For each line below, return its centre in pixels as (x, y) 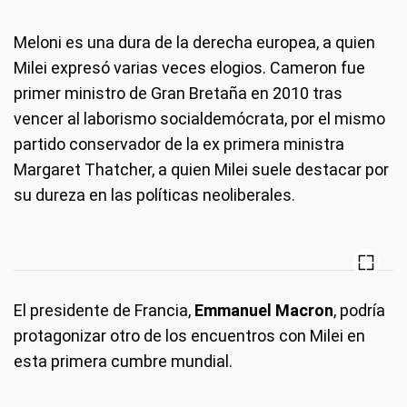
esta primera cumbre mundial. (123, 362)
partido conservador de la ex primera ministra (179, 144)
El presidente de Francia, (102, 311)
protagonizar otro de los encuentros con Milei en (189, 336)
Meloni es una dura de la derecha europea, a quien (194, 43)
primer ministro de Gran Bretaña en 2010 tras (178, 94)
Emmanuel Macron (262, 311)
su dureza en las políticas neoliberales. (154, 195)
